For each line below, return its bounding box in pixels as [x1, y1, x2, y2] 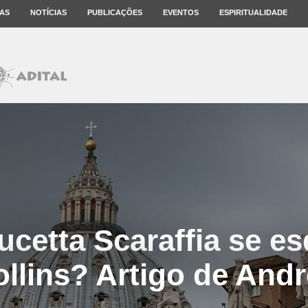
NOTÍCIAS [30, 8, 67, 16]
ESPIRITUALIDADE [219, 8, 287, 16]
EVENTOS [163, 8, 199, 16]
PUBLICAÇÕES [87, 8, 142, 16]
